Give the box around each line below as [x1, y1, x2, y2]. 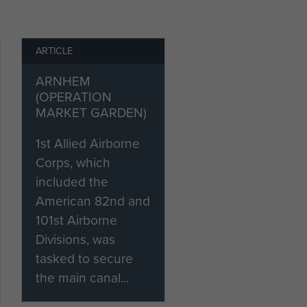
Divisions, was [36, 230, 115, 249]
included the [36, 172, 108, 192]
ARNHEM [36, 71, 90, 91]
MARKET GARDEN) [36, 103, 147, 123]
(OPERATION [36, 87, 112, 107]
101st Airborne [36, 210, 117, 230]
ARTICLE [36, 43, 73, 58]
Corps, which [36, 153, 110, 173]
